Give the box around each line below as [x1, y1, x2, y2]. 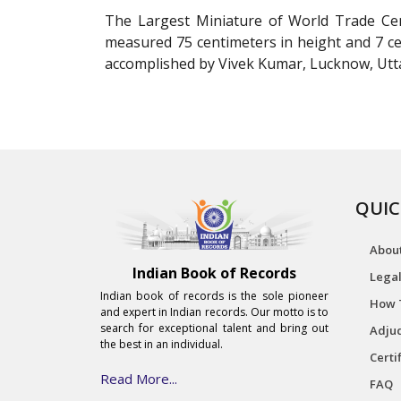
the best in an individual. [100, 337, 223, 353]
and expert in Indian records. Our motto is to [100, 304, 328, 320]
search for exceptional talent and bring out [100, 320, 328, 337]
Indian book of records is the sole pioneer [100, 288, 328, 304]
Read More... [100, 370, 177, 388]
